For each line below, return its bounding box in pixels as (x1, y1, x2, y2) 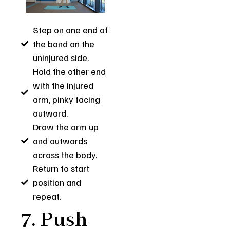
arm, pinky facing (32, 93, 100, 105)
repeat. (32, 190, 61, 202)
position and (32, 176, 81, 188)
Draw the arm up (32, 121, 99, 132)
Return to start (32, 162, 89, 174)
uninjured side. (32, 51, 89, 63)
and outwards (32, 135, 87, 146)
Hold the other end (32, 65, 106, 77)
